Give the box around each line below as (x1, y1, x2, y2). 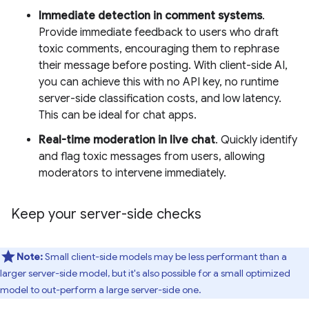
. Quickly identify (215, 132, 297, 147)
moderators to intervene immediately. (39, 166, 226, 180)
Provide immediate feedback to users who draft (39, 25, 279, 39)
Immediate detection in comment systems (39, 8, 262, 23)
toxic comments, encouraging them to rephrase (39, 41, 279, 56)
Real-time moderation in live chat (39, 132, 215, 147)
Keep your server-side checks (11, 205, 201, 223)
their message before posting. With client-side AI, (39, 58, 288, 72)
